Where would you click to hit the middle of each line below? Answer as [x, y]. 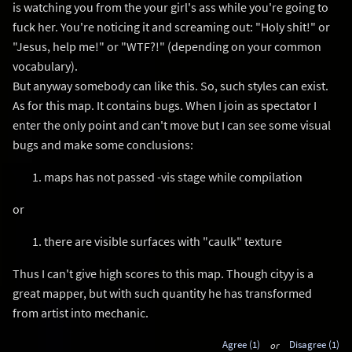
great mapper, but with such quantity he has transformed [162, 293]
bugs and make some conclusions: [103, 144]
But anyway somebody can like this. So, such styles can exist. [170, 85]
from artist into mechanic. [81, 312]
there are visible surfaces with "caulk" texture [163, 241]
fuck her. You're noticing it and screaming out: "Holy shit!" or [171, 26]
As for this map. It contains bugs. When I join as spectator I [165, 105]
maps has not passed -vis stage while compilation [173, 176]
